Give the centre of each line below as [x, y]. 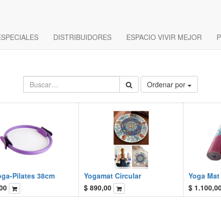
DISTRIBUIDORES [82, 37]
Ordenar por [166, 85]
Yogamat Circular [112, 176]
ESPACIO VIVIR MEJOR [164, 37]
